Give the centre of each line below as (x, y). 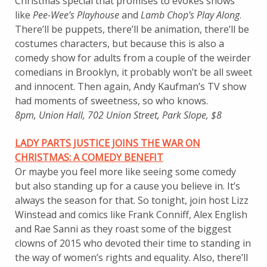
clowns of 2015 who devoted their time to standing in (133, 243)
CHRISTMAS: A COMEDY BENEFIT (89, 157)
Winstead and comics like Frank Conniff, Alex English (131, 215)
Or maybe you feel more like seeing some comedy (125, 172)
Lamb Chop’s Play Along (190, 15)
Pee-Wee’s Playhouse (76, 15)
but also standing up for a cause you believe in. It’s (128, 186)
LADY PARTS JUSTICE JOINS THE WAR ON (108, 143)
